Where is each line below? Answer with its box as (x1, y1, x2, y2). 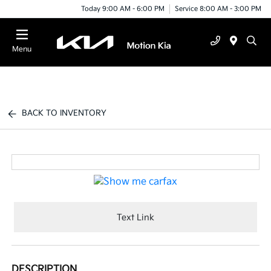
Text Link (117, 212, 154, 223)
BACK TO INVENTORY (22, 108, 107, 118)
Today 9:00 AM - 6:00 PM (81, 4, 165, 13)
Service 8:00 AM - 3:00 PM (175, 4, 261, 13)
